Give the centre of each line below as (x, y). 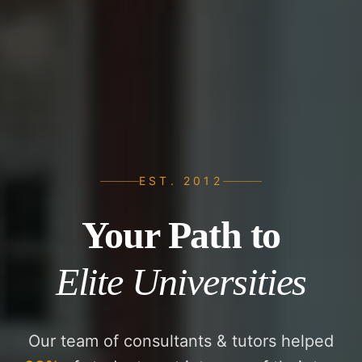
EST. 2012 (181, 181)
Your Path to (181, 235)
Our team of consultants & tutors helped (181, 341)
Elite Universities (181, 282)
